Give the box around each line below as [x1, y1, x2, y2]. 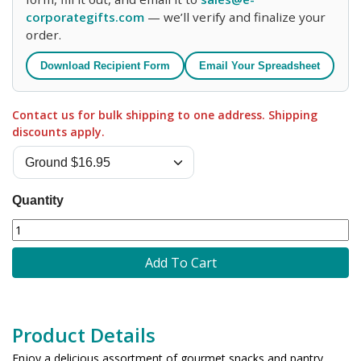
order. [26, 26, 61, 43]
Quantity [12, 193, 64, 207]
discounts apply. [12, 123, 105, 139]
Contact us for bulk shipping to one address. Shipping [12, 106, 317, 122]
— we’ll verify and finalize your [144, 8, 326, 25]
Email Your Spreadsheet [199, 59, 320, 72]
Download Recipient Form [40, 59, 170, 72]
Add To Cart [144, 253, 217, 272]
